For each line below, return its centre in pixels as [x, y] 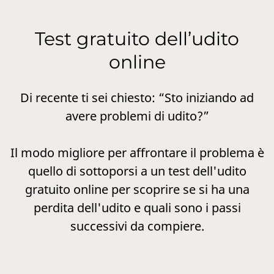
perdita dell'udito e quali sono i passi [137, 208]
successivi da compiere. [137, 226]
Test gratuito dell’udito [137, 39]
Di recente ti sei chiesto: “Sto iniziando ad [137, 98]
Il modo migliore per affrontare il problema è [137, 153]
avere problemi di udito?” [137, 116]
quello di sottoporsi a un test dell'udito [137, 171]
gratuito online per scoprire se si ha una [137, 189]
